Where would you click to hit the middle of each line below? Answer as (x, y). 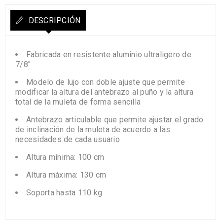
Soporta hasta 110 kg (64, 193)
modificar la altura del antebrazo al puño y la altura (105, 92)
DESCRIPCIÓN (54, 20)
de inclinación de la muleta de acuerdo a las (93, 129)
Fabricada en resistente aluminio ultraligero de (109, 55)
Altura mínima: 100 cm (65, 157)
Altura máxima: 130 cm (66, 175)
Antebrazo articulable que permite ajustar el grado (115, 120)
